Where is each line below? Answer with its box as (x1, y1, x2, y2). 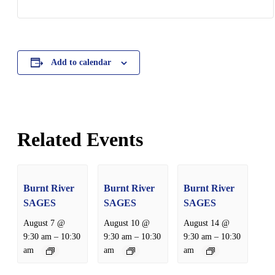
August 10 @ (103, 218, 150, 228)
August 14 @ (184, 218, 230, 228)
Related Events (17, 128, 143, 150)
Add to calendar (50, 58, 111, 68)
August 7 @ (23, 218, 66, 228)
